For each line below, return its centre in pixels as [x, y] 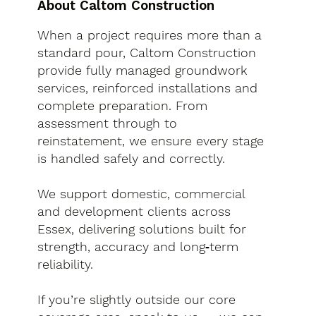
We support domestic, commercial [141, 193]
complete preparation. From [123, 105]
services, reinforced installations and [148, 87]
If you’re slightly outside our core [137, 299]
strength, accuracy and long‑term [138, 246]
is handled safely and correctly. [132, 158]
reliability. [66, 264]
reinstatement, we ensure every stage [151, 140]
